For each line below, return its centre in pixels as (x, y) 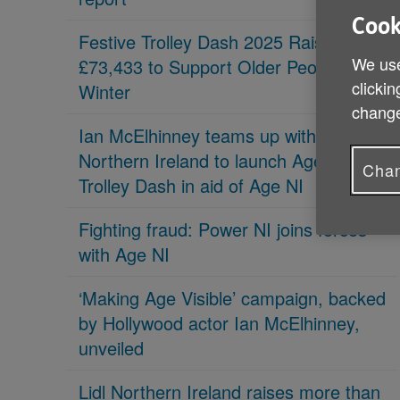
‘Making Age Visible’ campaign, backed (232, 298)
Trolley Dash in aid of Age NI (191, 185)
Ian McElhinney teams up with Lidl (213, 135)
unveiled (111, 348)
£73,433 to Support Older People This (229, 67)
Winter (104, 92)
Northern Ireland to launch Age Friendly (234, 160)
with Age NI (124, 254)
